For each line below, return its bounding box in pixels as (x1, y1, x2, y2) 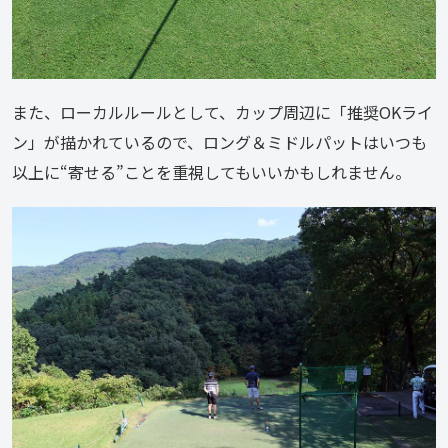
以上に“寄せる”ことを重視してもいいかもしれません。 (12, 160, 411, 185)
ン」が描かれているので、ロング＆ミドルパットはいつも (12, 130, 427, 155)
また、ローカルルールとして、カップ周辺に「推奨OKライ (12, 100, 433, 125)
